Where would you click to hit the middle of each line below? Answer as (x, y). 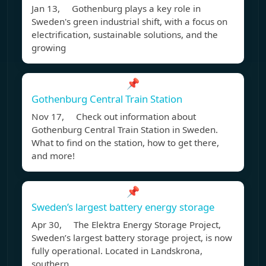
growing (49, 48)
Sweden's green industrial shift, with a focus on (129, 22)
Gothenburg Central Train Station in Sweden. (125, 130)
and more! (53, 156)
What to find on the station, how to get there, (125, 143)
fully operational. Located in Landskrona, (117, 251)
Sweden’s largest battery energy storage (123, 207)
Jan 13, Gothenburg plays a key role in (116, 9)
